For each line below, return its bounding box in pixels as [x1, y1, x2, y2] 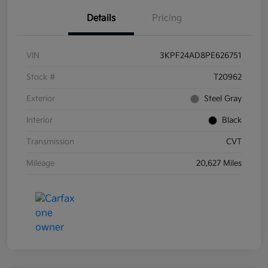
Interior [26, 115, 53, 126]
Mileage [26, 159, 54, 169]
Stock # [26, 72, 56, 83]
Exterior [26, 94, 55, 104]
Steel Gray [204, 94, 242, 104]
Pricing [152, 13, 182, 25]
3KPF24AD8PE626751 [160, 51, 242, 61]
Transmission [26, 137, 74, 147]
